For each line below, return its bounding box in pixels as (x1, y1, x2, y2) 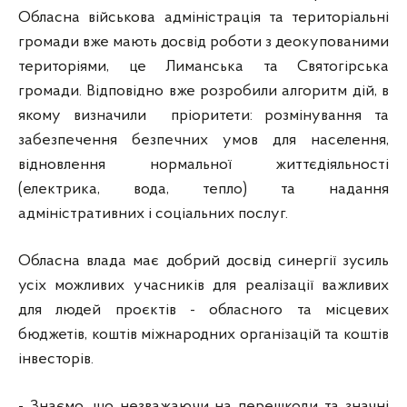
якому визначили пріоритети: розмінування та (18, 106, 389, 124)
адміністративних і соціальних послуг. (18, 204, 292, 223)
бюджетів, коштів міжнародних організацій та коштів (18, 325, 389, 343)
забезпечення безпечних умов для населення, (18, 131, 389, 149)
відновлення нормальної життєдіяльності (18, 155, 389, 174)
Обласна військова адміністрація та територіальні (18, 8, 389, 26)
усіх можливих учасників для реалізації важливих (18, 276, 389, 294)
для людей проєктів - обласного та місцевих (18, 301, 389, 319)
